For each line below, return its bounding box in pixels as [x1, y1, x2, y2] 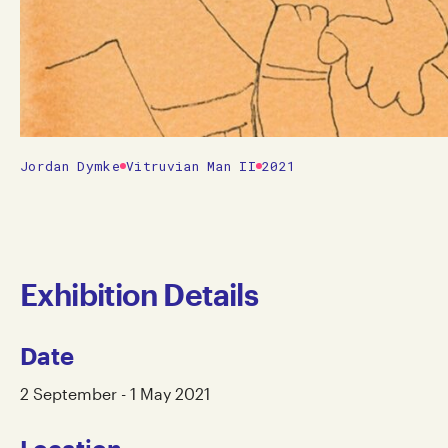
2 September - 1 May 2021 [20, 383, 210, 403]
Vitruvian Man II [125, 156, 257, 175]
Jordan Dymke [20, 156, 120, 175]
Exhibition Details [20, 276, 259, 312]
